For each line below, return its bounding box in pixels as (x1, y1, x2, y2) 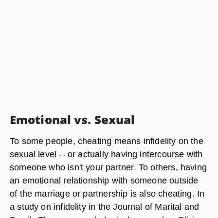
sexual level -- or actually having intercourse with (10, 149, 203, 159)
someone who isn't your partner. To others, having (10, 162, 207, 172)
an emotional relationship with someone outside (10, 175, 199, 185)
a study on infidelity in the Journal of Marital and (10, 201, 200, 212)
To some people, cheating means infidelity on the (10, 136, 203, 146)
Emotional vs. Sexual (10, 111, 135, 127)
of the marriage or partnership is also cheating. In (10, 188, 205, 199)
